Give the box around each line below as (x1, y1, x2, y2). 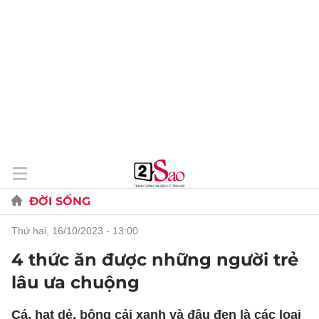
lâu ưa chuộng (11, 272, 140, 293)
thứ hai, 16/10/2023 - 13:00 (18, 225, 138, 236)
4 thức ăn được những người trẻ (11, 249, 298, 270)
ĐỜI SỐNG (29, 194, 90, 208)
